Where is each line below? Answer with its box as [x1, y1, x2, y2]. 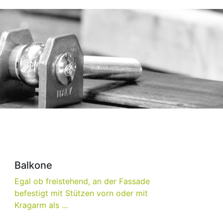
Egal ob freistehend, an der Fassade [14, 176, 150, 186]
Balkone [14, 159, 52, 171]
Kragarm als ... [14, 200, 68, 210]
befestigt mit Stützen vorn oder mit [14, 188, 148, 198]
